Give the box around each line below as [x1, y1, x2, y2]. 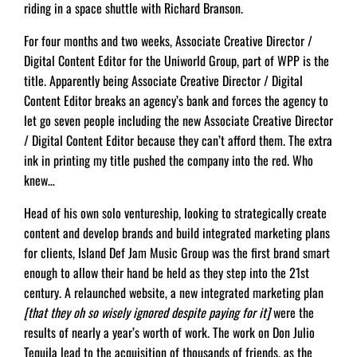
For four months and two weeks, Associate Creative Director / [24, 31, 312, 50]
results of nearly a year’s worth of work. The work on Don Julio [24, 323, 315, 342]
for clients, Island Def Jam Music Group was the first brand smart [24, 243, 330, 262]
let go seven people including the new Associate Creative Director [24, 111, 333, 130]
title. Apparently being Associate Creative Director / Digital [24, 71, 303, 90]
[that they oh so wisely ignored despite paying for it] [24, 303, 270, 322]
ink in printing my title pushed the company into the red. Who [24, 151, 313, 170]
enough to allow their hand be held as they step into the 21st [24, 263, 309, 282]
